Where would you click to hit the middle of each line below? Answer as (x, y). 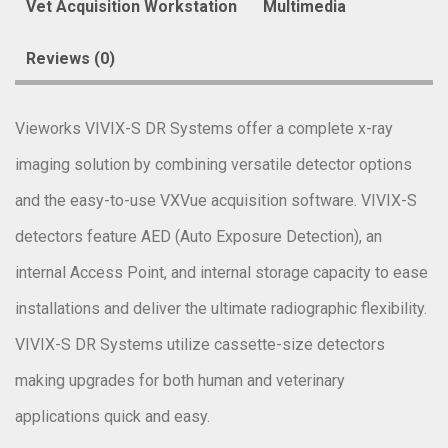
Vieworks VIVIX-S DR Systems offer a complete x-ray (204, 128)
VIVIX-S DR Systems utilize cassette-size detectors (200, 344)
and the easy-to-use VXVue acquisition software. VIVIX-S (216, 200)
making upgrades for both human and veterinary (180, 380)
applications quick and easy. (112, 416)
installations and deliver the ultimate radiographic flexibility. (221, 308)
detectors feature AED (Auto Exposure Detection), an (198, 236)
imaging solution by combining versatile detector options (213, 164)
